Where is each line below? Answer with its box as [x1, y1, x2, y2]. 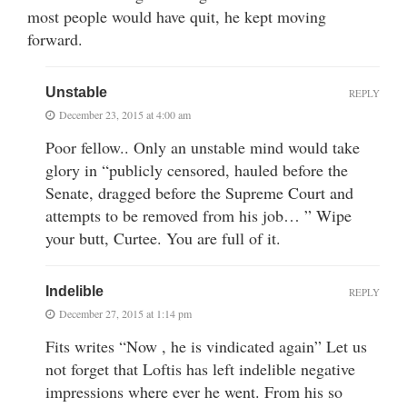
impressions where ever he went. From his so [45, 380, 342, 402]
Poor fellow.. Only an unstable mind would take [45, 135, 360, 158]
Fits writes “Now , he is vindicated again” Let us [45, 334, 367, 357]
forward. [27, 27, 83, 50]
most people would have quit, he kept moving [27, 5, 326, 27]
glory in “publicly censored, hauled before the [45, 158, 348, 181]
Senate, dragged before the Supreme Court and [45, 181, 353, 203]
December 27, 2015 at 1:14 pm [59, 305, 192, 321]
